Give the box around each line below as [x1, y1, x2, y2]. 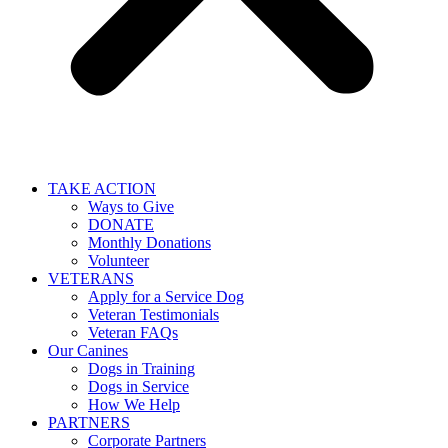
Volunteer [88, 251, 149, 269]
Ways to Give [88, 197, 174, 215]
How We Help [88, 395, 180, 413]
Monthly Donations [88, 233, 211, 251]
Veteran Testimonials [88, 305, 219, 323]
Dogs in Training [88, 359, 195, 377]
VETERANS [48, 269, 134, 287]
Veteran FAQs [88, 323, 178, 341]
